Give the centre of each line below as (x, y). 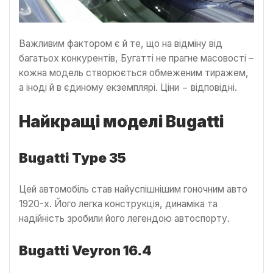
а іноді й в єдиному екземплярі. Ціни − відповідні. (129, 88)
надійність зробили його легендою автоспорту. (124, 219)
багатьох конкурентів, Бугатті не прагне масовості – (136, 58)
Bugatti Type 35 (73, 158)
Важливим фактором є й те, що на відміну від (121, 44)
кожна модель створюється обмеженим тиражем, (134, 73)
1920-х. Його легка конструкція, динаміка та (118, 204)
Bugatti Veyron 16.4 (85, 251)
